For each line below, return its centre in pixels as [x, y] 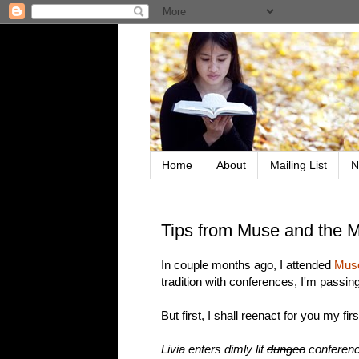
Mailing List [298, 165]
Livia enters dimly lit [214, 349]
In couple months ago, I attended [248, 265]
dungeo [286, 349]
